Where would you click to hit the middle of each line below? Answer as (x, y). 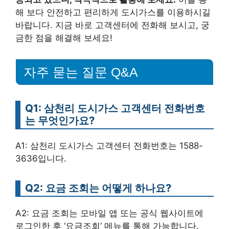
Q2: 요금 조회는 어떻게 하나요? (98, 188)
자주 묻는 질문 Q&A (81, 72)
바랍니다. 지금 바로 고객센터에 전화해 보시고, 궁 (112, 25)
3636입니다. (41, 159)
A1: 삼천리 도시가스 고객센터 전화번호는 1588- (109, 146)
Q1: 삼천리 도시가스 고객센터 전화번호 (115, 108)
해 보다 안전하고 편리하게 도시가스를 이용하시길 (113, 12)
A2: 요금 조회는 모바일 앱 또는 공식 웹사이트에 (109, 213)
